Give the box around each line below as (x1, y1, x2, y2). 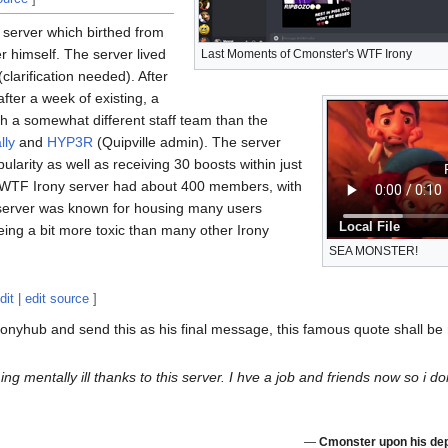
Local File (339, 219, 400, 235)
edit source (25, 290, 90, 306)
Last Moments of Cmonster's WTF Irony (201, 46, 412, 61)
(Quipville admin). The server (93, 133, 281, 150)
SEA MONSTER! (329, 243, 418, 258)
